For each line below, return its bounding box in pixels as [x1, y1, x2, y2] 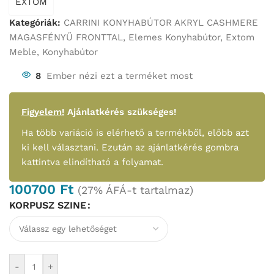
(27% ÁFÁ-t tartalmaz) [78, 184, 193, 197]
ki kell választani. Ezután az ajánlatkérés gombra [21, 142, 239, 154]
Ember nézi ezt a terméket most [46, 70, 193, 82]
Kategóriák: [9, 17, 61, 29]
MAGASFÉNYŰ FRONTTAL [9, 32, 123, 43]
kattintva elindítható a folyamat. [21, 157, 163, 168]
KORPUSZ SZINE [9, 199, 86, 212]
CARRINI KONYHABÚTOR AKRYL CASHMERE [64, 17, 258, 29]
